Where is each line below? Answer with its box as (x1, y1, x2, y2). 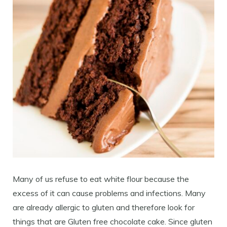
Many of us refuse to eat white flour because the (13, 173, 189, 184)
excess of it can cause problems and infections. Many (13, 187, 206, 198)
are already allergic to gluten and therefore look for (13, 202, 195, 212)
